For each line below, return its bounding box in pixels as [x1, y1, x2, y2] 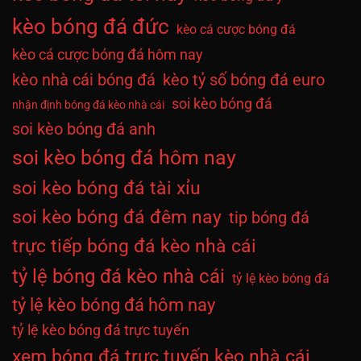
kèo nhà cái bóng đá [12, 69, 156, 89]
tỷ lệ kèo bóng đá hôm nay [12, 294, 215, 315]
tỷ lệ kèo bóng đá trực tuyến [12, 321, 189, 339]
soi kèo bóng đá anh [12, 118, 156, 139]
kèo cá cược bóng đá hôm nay [12, 45, 203, 64]
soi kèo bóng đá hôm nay [12, 145, 236, 169]
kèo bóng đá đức [12, 14, 169, 39]
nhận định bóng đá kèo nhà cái [12, 98, 164, 111]
